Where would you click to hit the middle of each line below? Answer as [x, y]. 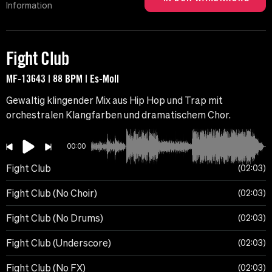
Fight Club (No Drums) [55, 218]
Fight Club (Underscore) [59, 243]
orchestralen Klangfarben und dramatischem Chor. [118, 115]
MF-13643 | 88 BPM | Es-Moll [63, 79]
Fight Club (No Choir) [52, 193]
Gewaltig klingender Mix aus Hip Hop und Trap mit [114, 100]
